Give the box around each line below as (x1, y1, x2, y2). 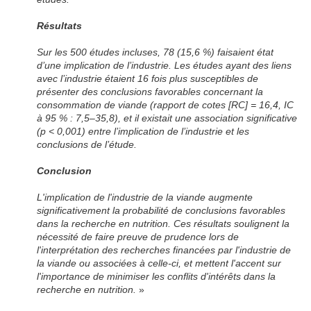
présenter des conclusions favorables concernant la (37, 86, 264, 98)
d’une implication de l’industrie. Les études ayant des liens (37, 60, 292, 72)
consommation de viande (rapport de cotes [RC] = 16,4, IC (37, 99, 294, 111)
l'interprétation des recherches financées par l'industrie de (37, 244, 292, 256)
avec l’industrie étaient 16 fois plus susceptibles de (37, 73, 259, 85)
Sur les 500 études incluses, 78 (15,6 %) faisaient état (37, 47, 274, 58)
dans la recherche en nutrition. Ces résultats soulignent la (37, 218, 290, 230)
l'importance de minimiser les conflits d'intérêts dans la (37, 271, 276, 283)
